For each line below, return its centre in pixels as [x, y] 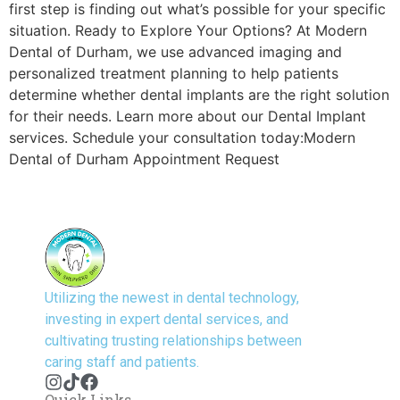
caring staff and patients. [122, 362]
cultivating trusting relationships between [173, 341]
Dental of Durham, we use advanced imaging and [175, 52]
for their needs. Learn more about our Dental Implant [187, 117]
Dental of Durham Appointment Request [144, 159]
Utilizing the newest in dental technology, [172, 298]
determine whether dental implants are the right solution [199, 95]
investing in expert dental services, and [167, 320]
